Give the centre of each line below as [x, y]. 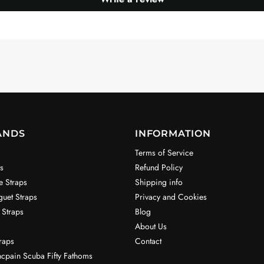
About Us [151, 226]
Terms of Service [164, 153]
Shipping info [159, 182]
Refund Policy [159, 167]
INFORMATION [173, 133]
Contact [148, 241]
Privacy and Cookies [171, 197]
